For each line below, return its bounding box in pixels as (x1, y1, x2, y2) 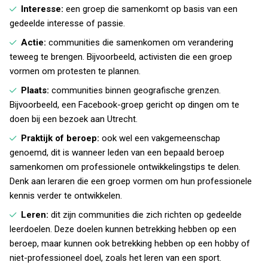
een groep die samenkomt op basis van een (66, 4, 237, 14)
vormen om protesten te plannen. (10, 66, 141, 77)
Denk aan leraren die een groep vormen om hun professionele (10, 176, 252, 187)
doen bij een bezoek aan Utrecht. (10, 114, 138, 124)
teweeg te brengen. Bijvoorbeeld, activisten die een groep (10, 51, 232, 62)
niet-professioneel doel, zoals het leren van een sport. (10, 252, 221, 263)
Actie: (21, 37, 46, 48)
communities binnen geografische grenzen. (49, 85, 221, 96)
